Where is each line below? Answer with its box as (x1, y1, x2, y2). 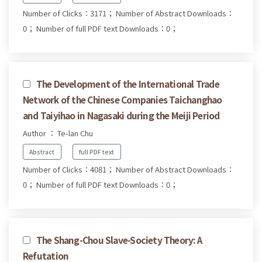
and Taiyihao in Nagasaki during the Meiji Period (23, 109, 220, 122)
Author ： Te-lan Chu (23, 127, 93, 139)
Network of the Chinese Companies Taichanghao (23, 93, 222, 106)
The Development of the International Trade (36, 77, 219, 91)
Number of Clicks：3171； (23, 8, 114, 19)
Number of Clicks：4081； (23, 163, 114, 175)
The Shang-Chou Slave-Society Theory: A (36, 233, 202, 246)
